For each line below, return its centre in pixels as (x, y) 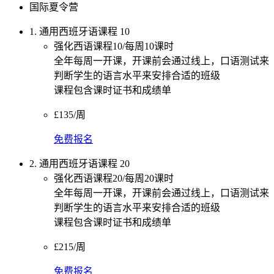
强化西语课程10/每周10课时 (114, 46)
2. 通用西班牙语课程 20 (80, 163)
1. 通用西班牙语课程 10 (80, 31)
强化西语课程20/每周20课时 (114, 178)
